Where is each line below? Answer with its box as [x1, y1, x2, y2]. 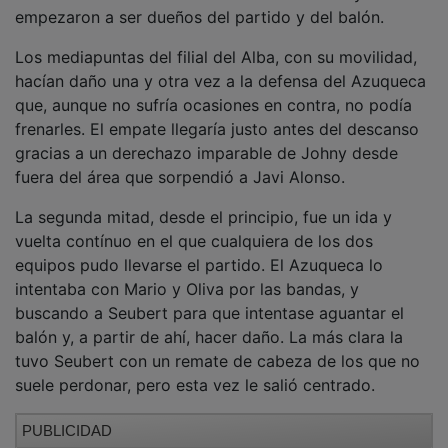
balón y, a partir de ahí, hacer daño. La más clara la [15, 313, 403, 334]
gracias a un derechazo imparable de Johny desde [15, 129, 398, 150]
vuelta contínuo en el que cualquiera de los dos [15, 217, 373, 238]
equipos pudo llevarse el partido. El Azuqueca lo [15, 241, 383, 262]
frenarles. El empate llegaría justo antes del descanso [15, 105, 419, 126]
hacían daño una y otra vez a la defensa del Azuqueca [15, 57, 426, 78]
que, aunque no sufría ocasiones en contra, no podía [15, 81, 412, 102]
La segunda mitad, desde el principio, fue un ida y [15, 193, 392, 214]
